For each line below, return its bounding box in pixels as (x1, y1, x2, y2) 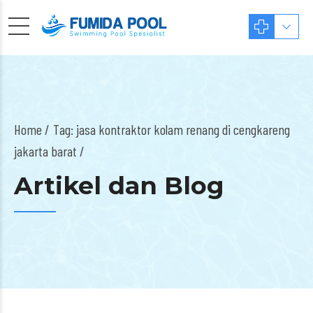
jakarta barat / (14, 143, 85, 159)
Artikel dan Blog (14, 170, 224, 201)
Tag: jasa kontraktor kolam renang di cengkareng (53, 121, 290, 138)
